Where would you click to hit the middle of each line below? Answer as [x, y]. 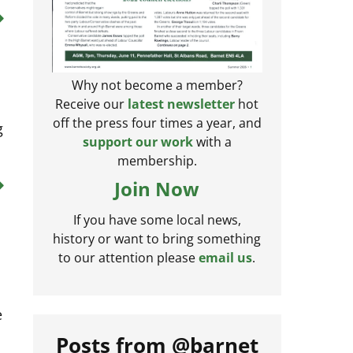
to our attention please [129, 266]
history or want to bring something [157, 247]
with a [212, 150]
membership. [157, 169]
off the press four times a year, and [157, 131]
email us [226, 266]
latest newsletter [182, 112]
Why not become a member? [157, 93]
